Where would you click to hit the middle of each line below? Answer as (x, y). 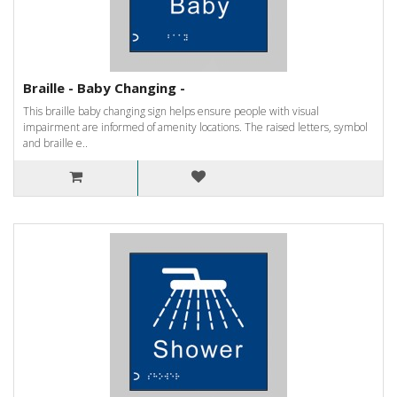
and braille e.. (55, 143)
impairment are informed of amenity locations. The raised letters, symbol (195, 127)
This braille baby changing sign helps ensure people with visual (171, 111)
